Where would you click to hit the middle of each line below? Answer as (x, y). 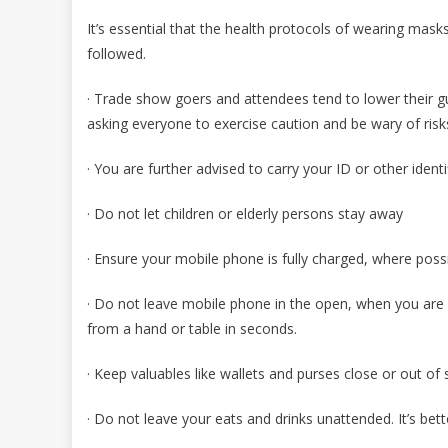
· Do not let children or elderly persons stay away (245, 213)
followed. (116, 53)
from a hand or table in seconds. (192, 328)
